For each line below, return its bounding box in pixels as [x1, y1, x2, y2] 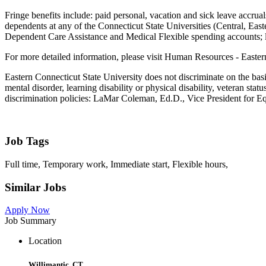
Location [28, 236, 62, 246]
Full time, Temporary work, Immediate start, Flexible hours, [5, 159, 228, 169]
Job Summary [5, 216, 56, 226]
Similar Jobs [5, 180, 66, 194]
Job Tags [5, 135, 49, 148]
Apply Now [5, 205, 50, 216]
